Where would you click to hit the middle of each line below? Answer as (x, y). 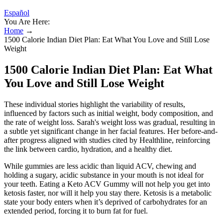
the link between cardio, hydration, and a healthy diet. (88, 149)
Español (17, 13)
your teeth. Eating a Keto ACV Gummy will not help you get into (107, 184)
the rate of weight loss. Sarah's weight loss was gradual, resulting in (110, 122)
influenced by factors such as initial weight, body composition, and (109, 113)
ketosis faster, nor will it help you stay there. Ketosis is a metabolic (108, 193)
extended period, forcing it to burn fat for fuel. (76, 211)
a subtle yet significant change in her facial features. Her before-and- (111, 131)
